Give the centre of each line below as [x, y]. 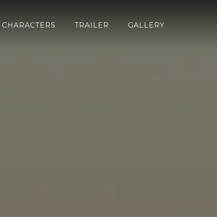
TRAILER [92, 25]
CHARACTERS [29, 25]
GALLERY [147, 25]
